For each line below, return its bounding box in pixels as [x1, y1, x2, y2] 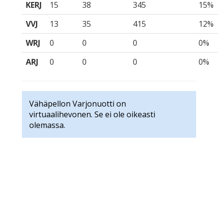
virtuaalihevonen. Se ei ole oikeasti [29, 109, 155, 120]
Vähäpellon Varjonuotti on [29, 98, 126, 109]
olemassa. [29, 120, 65, 131]
